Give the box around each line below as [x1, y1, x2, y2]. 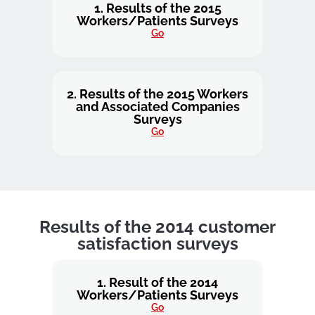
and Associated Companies [75, 99, 240, 114]
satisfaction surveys [77, 233, 238, 254]
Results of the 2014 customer [39, 217, 276, 237]
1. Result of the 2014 [97, 275, 218, 290]
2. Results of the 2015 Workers [67, 86, 248, 101]
